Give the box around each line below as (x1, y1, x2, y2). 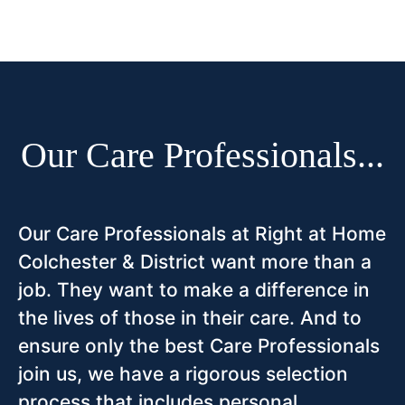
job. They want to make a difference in (18, 278, 370, 302)
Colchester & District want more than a (18, 250, 372, 274)
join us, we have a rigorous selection (18, 363, 348, 386)
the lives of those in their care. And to (18, 306, 362, 330)
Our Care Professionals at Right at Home (18, 222, 386, 246)
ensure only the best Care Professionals (18, 334, 380, 358)
